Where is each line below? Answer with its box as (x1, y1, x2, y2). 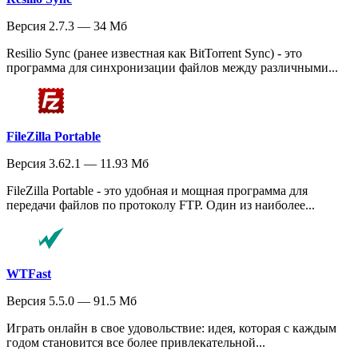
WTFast (6, 267, 51, 281)
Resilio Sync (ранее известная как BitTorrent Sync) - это (6, 46, 302, 61)
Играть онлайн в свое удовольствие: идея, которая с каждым (6, 321, 336, 336)
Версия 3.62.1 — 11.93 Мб (6, 157, 149, 171)
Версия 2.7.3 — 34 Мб (6, 19, 127, 34)
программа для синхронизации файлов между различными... (6, 61, 338, 75)
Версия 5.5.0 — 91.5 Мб (6, 294, 137, 308)
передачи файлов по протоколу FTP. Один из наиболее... (6, 198, 315, 213)
